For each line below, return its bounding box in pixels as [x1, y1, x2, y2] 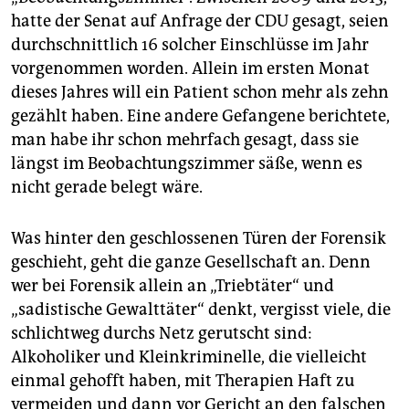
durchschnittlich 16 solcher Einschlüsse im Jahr [11, 35, 369, 56]
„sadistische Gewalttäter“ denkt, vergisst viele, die [11, 299, 391, 320]
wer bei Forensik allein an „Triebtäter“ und [11, 276, 334, 297]
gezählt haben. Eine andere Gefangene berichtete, [11, 106, 390, 127]
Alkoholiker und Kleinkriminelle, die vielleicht [11, 347, 367, 368]
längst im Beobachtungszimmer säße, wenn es [11, 153, 362, 174]
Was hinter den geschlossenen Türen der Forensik [11, 228, 386, 249]
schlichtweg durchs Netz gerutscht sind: [11, 323, 312, 344]
